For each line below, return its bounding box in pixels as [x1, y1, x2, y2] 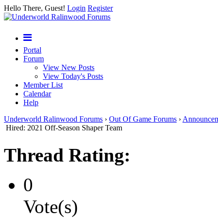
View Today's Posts [43, 72, 103, 80]
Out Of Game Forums [109, 115, 177, 123]
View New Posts [43, 63, 94, 72]
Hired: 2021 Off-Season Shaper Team [6, 124, 122, 132]
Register [88, 4, 113, 12]
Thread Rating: [4, 145, 130, 165]
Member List [23, 81, 63, 89]
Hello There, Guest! [4, 4, 67, 12]
